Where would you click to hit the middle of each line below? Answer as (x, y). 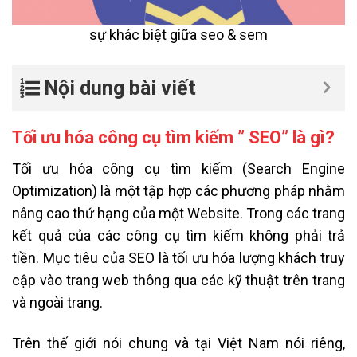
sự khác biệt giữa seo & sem (178, 35)
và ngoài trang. (57, 302)
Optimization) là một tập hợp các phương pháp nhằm (178, 190)
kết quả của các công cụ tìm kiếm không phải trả (178, 235)
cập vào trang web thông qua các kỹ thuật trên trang (178, 280)
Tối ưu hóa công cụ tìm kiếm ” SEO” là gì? (173, 137)
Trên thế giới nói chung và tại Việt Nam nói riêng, (178, 343)
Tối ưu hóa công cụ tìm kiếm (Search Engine (178, 168)
